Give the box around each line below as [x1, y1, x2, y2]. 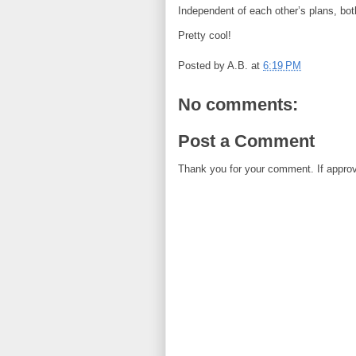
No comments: [178, 95, 298, 115]
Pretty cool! [178, 29, 234, 41]
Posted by [178, 60, 227, 72]
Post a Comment [178, 130, 315, 151]
